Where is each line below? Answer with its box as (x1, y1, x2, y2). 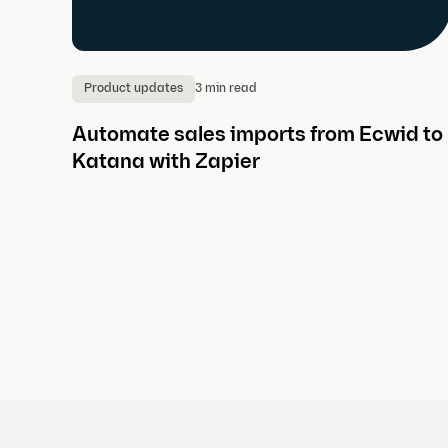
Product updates (84, 83, 183, 96)
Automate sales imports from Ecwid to (72, 126, 443, 147)
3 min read (195, 82, 257, 95)
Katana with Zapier (72, 153, 260, 174)
